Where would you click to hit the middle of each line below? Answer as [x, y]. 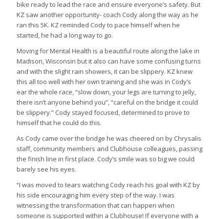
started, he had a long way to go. [65, 35]
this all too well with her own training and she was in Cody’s [104, 81]
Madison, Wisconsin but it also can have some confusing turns [109, 61]
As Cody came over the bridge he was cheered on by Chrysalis [109, 138]
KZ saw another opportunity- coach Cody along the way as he [107, 14]
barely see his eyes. [47, 169]
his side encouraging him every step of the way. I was [95, 195]
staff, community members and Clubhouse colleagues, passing [109, 148]
